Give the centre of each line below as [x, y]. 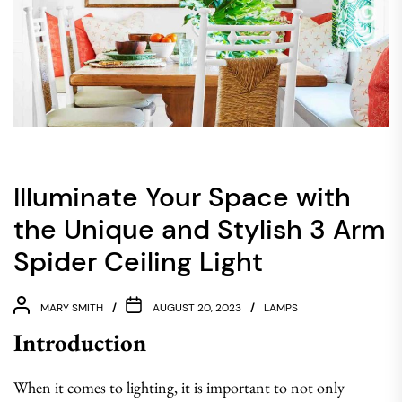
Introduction [80, 342]
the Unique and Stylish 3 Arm [199, 229]
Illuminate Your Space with [182, 197]
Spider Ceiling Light [138, 262]
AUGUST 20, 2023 [197, 307]
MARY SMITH [72, 307]
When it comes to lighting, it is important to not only [179, 387]
